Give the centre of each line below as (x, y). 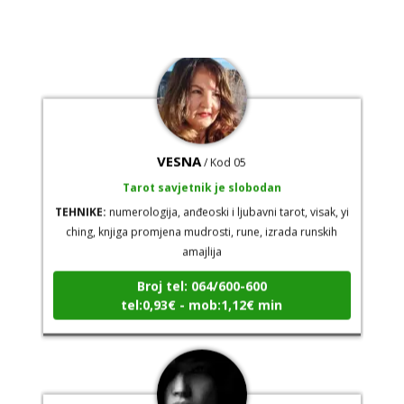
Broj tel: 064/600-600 (202, 274)
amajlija (202, 240)
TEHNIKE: (80, 200)
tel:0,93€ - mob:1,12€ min (202, 293)
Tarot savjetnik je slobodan (202, 176)
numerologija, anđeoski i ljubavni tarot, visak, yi (227, 200)
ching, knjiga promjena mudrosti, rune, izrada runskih (202, 220)
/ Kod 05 (225, 151)
